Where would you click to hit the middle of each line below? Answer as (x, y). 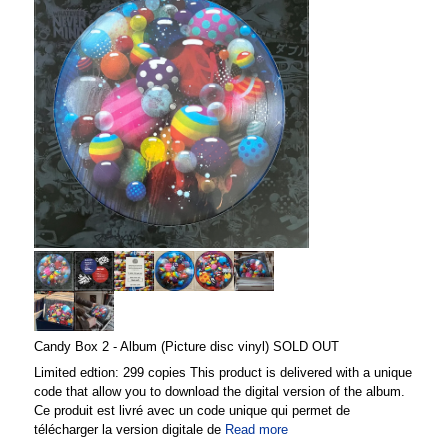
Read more (256, 429)
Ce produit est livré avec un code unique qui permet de (192, 410)
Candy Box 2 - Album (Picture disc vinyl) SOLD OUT (186, 346)
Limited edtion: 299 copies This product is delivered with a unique (223, 372)
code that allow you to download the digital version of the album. (219, 391)
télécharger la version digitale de (129, 429)
